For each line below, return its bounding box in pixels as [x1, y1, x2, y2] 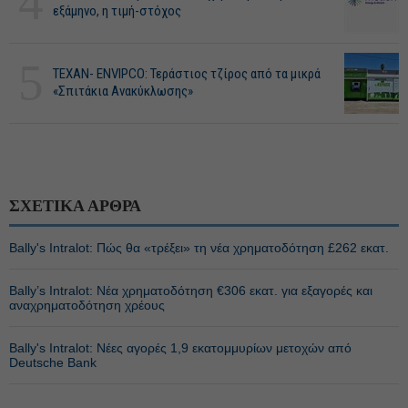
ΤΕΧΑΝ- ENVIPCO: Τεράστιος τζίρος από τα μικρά [53, 66, 321, 82]
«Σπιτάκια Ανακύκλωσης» [53, 83, 193, 99]
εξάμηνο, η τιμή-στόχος [53, 3, 181, 19]
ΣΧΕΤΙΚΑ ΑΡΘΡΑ [9, 197, 141, 215]
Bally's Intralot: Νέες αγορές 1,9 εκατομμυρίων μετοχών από [9, 341, 352, 355]
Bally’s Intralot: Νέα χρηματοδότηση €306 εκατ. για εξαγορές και [9, 283, 372, 298]
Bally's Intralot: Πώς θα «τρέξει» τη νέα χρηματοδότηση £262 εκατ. [9, 240, 389, 255]
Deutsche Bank [9, 355, 97, 370]
